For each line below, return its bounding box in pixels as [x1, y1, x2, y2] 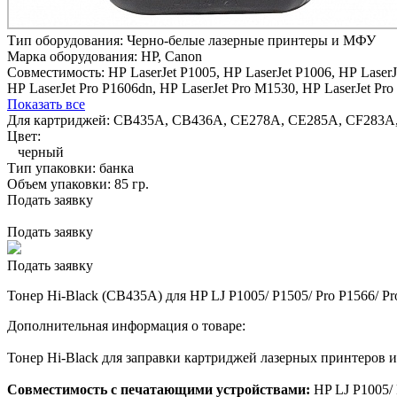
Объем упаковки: [7, 175, 114, 191]
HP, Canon [141, 48, 202, 64]
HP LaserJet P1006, [223, 64, 335, 80]
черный [7, 144, 64, 160]
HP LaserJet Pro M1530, [160, 80, 299, 96]
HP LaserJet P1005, [108, 64, 220, 80]
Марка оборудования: [7, 48, 141, 64]
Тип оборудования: [7, 32, 127, 48]
